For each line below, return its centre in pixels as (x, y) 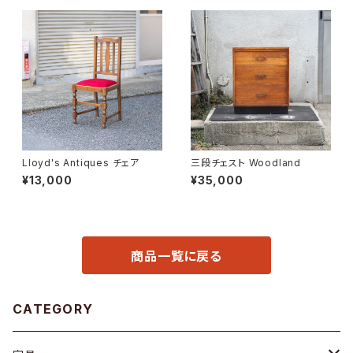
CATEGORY (53, 309)
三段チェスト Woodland (246, 163)
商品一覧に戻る (176, 256)
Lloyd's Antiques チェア (81, 163)
